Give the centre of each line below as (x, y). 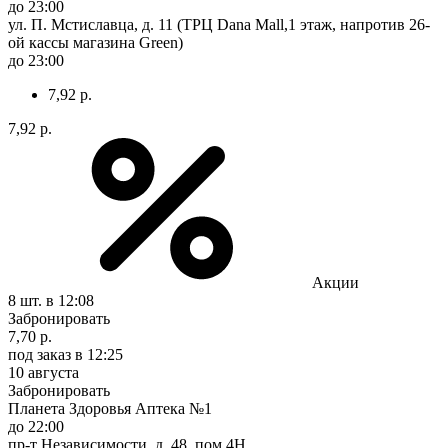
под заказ (39, 354)
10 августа (43, 372)
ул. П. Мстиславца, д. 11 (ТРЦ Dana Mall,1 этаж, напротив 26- (219, 24)
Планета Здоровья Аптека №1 (110, 408)
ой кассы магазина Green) (95, 42)
